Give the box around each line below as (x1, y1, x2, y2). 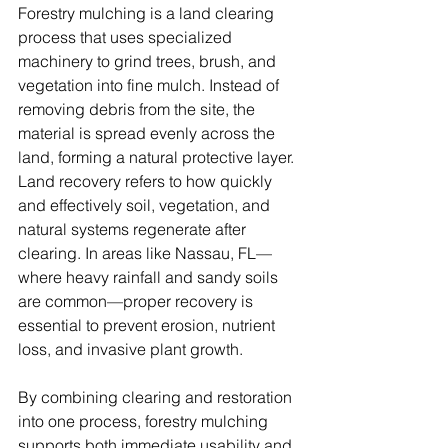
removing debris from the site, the (18, 99, 259, 120)
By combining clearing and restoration (18, 387, 296, 408)
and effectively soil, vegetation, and (18, 195, 274, 216)
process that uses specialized (18, 27, 236, 48)
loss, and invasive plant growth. (18, 339, 243, 360)
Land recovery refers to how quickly (18, 171, 276, 192)
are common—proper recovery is (18, 291, 257, 312)
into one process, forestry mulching (18, 411, 272, 432)
